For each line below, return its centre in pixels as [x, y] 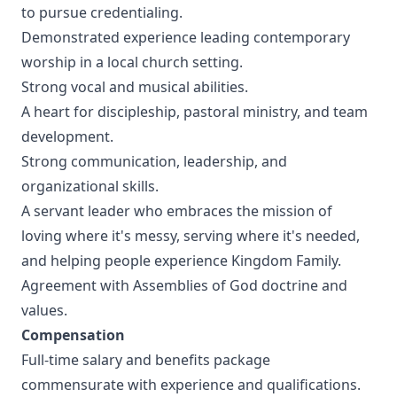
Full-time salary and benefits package [146, 360]
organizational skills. [90, 186]
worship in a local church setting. [132, 62]
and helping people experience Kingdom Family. [181, 261]
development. [67, 136]
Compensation [73, 335]
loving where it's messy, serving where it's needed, [191, 236]
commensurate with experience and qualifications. [191, 385]
